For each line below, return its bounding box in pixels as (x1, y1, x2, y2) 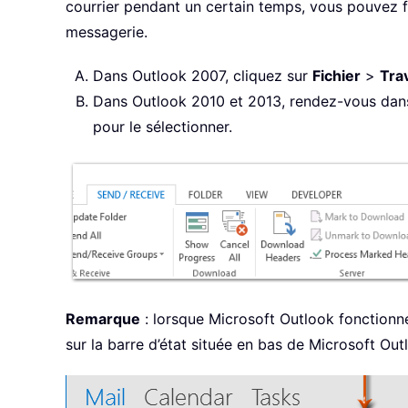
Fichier (312, 66, 361, 86)
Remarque (66, 309, 140, 328)
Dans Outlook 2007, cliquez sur (93, 66, 312, 86)
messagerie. (66, 23, 148, 42)
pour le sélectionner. (93, 117, 232, 137)
